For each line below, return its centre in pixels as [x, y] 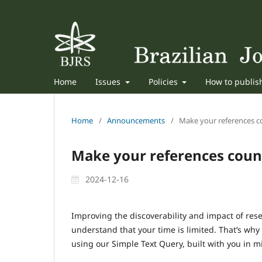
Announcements [136, 120]
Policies [164, 81]
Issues [109, 81]
